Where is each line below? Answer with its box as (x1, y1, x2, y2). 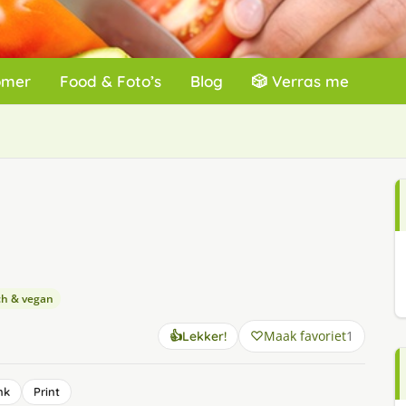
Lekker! (181, 328, 227, 344)
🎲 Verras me (252, 72, 349, 91)
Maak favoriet (263, 327, 346, 344)
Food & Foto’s (60, 72, 161, 91)
